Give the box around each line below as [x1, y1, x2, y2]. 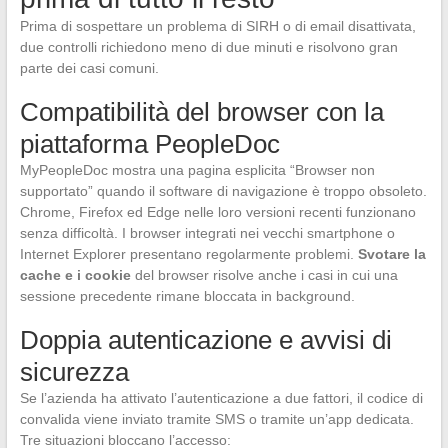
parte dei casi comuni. [19, 60, 159, 77]
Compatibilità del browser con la [19, 97, 384, 128]
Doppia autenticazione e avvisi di [19, 325, 392, 356]
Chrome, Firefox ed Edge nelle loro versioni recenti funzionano [19, 204, 416, 221]
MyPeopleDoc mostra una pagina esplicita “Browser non [19, 162, 375, 179]
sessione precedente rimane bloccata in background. [19, 288, 355, 305]
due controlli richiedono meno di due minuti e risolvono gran [19, 39, 398, 56]
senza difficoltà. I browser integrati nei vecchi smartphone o [19, 225, 395, 242]
